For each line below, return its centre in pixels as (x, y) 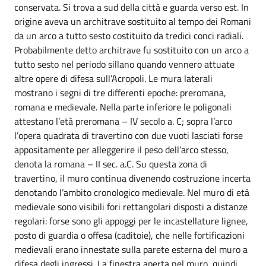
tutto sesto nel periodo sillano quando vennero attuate (124, 64)
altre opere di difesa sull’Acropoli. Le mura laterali (113, 78)
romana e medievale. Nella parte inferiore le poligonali (123, 107)
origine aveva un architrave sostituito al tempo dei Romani (133, 21)
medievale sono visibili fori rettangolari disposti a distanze (131, 206)
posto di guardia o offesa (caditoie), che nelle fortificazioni (129, 235)
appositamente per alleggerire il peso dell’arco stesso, (121, 149)
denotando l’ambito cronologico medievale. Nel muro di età (132, 192)
